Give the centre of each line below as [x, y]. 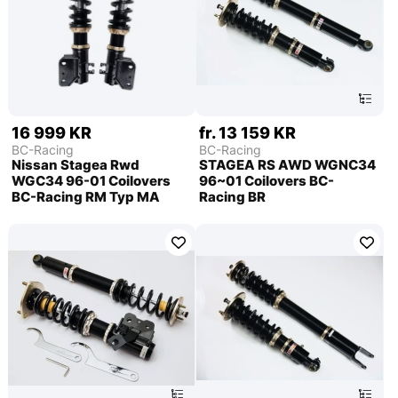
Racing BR [233, 197]
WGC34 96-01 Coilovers [91, 181]
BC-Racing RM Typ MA [85, 197]
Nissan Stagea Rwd [75, 165]
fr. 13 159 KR [248, 133]
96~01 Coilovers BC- [267, 181]
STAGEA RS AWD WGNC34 [288, 165]
